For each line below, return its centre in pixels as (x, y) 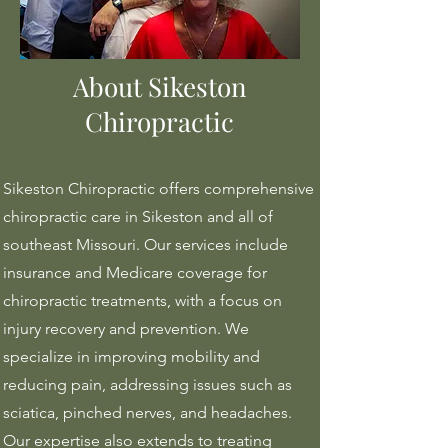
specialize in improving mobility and (131, 356)
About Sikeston (159, 86)
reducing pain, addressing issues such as (147, 384)
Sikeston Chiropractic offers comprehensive (158, 188)
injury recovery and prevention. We (126, 328)
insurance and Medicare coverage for (135, 272)
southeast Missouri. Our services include (145, 244)
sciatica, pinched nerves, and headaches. (147, 412)
